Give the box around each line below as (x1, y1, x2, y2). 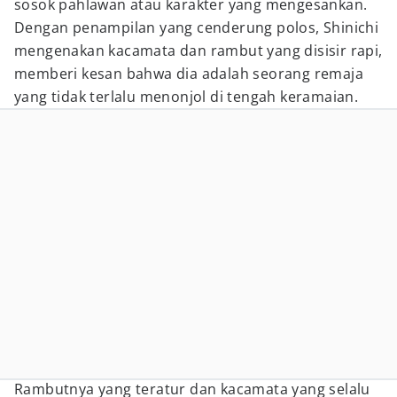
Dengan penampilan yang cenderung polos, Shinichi (14, 18, 379, 37)
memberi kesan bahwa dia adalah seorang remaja (14, 64, 363, 83)
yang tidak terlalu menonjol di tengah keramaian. (14, 87, 359, 106)
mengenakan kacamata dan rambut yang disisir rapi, (14, 41, 383, 60)
